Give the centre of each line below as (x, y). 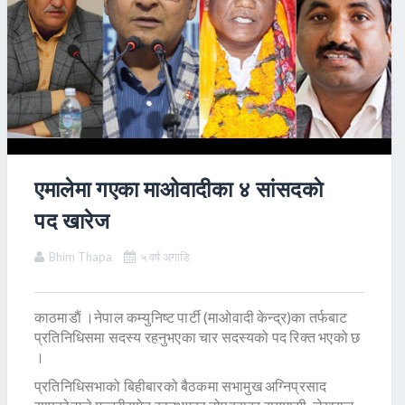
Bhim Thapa (80, 257)
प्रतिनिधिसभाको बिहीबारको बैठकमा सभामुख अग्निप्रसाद (181, 386)
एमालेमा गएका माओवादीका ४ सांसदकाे (179, 189)
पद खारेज (72, 221)
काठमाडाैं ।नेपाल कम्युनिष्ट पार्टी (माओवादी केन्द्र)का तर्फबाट (191, 317)
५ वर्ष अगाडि (165, 257)
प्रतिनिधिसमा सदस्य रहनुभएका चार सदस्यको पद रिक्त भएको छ (198, 337)
